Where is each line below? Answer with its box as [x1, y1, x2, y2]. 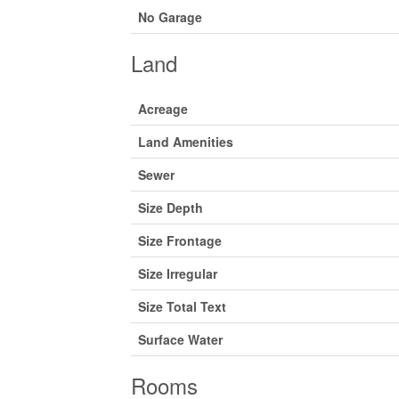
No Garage [138, 8, 202, 26]
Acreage [138, 100, 188, 118]
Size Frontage [138, 232, 222, 249]
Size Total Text [138, 297, 226, 315]
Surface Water [138, 330, 223, 348]
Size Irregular [138, 265, 217, 282]
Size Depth [138, 199, 203, 216]
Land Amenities [138, 133, 233, 151]
